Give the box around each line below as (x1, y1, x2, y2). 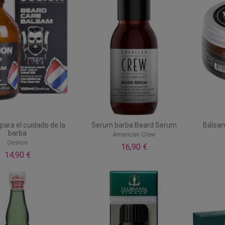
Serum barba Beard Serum (91, 121, 177, 130)
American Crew (112, 131, 156, 139)
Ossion (7, 139, 28, 147)
